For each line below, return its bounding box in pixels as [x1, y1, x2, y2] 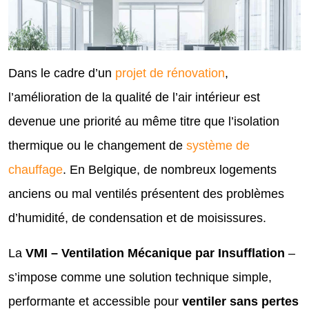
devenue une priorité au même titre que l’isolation [8, 114, 279, 128]
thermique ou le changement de [8, 138, 186, 152]
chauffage [8, 162, 63, 177]
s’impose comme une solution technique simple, [8, 270, 272, 284]
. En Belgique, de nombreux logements [63, 162, 277, 177]
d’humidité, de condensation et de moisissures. [8, 210, 266, 225]
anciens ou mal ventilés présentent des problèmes [8, 186, 284, 201]
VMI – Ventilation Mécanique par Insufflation [26, 246, 285, 260]
